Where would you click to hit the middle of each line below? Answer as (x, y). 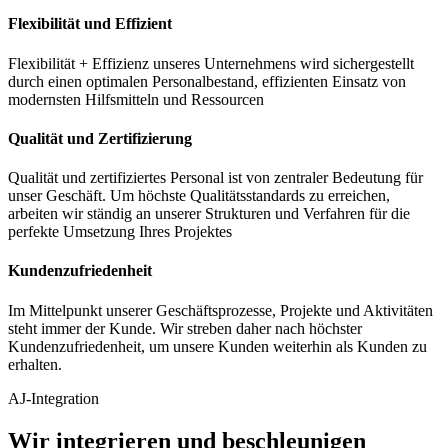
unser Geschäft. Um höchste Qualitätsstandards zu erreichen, (199, 196)
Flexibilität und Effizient (90, 24)
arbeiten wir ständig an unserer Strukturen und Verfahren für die (209, 214)
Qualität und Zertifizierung (100, 138)
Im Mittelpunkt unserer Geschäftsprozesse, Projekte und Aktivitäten (220, 310)
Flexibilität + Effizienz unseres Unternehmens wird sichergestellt (211, 63)
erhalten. (35, 364)
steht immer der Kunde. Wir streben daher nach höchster (185, 328)
